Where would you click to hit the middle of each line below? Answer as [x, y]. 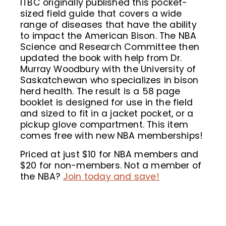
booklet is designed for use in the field [107, 103]
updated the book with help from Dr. [101, 58]
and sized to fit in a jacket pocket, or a [107, 114]
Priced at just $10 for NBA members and [109, 155]
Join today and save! [111, 177]
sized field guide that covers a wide [101, 14]
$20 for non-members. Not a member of [111, 166]
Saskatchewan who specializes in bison [109, 80]
